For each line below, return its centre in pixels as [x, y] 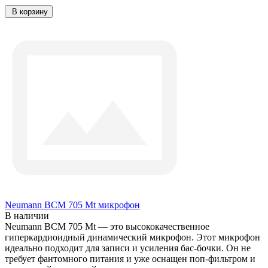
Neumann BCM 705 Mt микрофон [72, 205]
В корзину [30, 12]
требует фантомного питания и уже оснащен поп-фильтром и [130, 259]
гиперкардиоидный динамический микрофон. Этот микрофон [133, 237]
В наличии [27, 216]
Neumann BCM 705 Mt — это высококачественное [107, 227]
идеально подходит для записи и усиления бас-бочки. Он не [128, 248]
